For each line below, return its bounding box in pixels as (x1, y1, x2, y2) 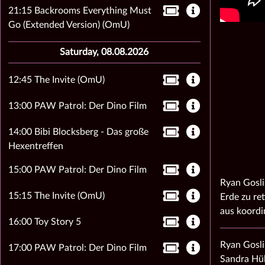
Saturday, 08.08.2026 (60, 47, 149, 57)
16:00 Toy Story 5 (8, 217, 81, 227)
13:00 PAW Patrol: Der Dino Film (8, 101, 147, 111)
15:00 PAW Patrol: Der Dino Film (8, 165, 147, 174)
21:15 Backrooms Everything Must (8, 6, 151, 15)
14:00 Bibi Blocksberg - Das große (8, 127, 148, 137)
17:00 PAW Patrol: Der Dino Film (8, 243, 147, 253)
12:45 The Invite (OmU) (8, 75, 105, 85)
